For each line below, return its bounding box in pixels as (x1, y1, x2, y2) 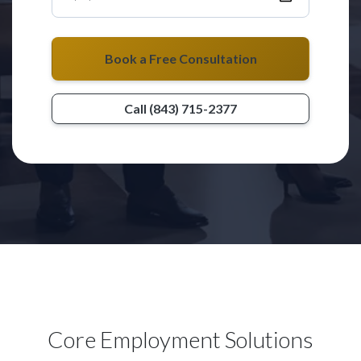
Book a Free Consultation (104, 51, 257, 66)
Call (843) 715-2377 (124, 101, 237, 116)
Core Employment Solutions (48, 326, 313, 353)
